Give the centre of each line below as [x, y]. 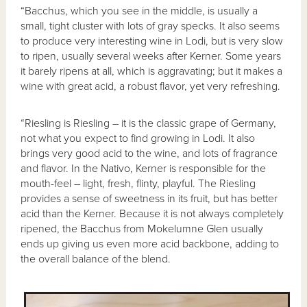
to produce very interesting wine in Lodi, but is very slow [152, 41]
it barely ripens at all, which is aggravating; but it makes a [152, 72]
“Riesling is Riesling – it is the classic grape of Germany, [149, 124]
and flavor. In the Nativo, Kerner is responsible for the [144, 169]
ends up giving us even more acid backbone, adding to [150, 244]
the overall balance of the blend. [96, 259]
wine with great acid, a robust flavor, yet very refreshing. [151, 87]
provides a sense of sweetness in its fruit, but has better [149, 199]
